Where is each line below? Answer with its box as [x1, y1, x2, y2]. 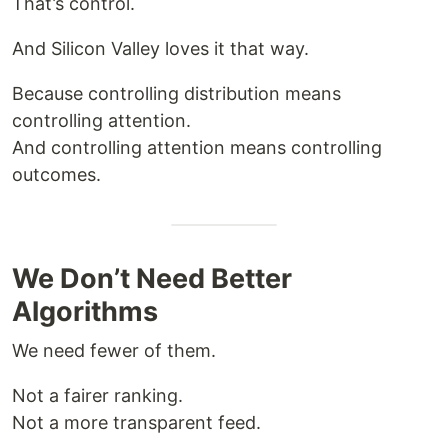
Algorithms [12, 295, 158, 328]
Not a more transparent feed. [12, 412, 261, 433]
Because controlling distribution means [12, 83, 341, 104]
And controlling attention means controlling [12, 137, 382, 158]
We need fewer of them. [12, 340, 216, 361]
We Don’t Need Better [12, 262, 292, 295]
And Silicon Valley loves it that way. [12, 38, 309, 59]
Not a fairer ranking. [12, 385, 183, 406]
